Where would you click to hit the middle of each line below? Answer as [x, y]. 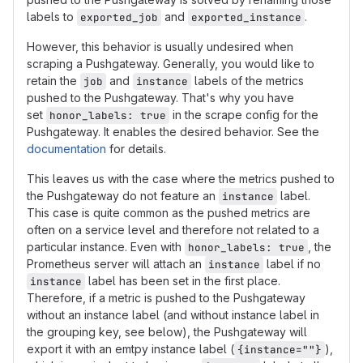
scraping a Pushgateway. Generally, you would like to [171, 64]
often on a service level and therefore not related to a [173, 230]
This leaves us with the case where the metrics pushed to [181, 179]
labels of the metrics [249, 81]
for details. [136, 149]
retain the [53, 81]
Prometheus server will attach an [116, 264]
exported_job [119, 17]
